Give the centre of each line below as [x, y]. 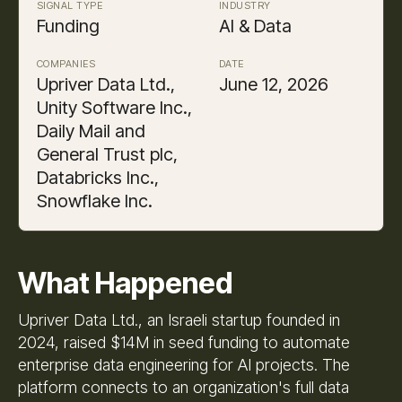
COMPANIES [66, 63]
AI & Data [255, 26]
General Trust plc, [107, 154]
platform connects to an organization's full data [184, 387]
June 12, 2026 [274, 84]
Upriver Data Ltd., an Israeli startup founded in [179, 319]
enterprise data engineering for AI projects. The [184, 364]
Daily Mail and [91, 131]
